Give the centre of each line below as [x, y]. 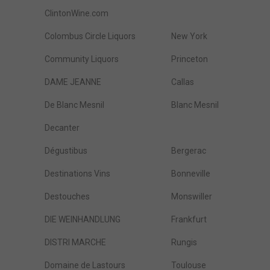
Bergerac [189, 151]
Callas [183, 82]
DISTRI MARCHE [75, 242]
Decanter [62, 128]
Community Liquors [82, 59]
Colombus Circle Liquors [90, 36]
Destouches [67, 196]
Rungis [184, 242]
